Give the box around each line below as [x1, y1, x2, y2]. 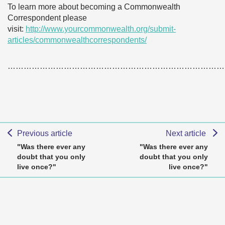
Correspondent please [8, 13, 87, 22]
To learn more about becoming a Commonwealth [8, 2, 180, 11]
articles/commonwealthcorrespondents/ [8, 35, 147, 44]
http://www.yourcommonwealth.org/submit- [26, 24, 176, 33]
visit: [8, 24, 26, 33]
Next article [166, 129, 208, 138]
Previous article [17, 129, 72, 138]
